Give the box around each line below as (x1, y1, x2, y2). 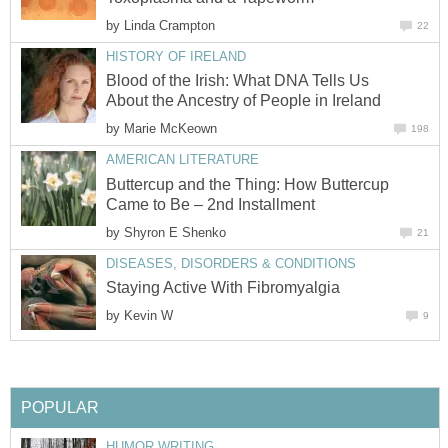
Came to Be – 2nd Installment (106, 195, 315, 213)
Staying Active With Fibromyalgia (106, 279, 340, 297)
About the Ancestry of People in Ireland (106, 92, 381, 110)
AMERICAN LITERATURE (106, 152, 259, 168)
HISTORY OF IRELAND (106, 49, 246, 65)
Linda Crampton (124, 18, 215, 34)
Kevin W (124, 308, 173, 324)
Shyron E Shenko (124, 224, 226, 240)
